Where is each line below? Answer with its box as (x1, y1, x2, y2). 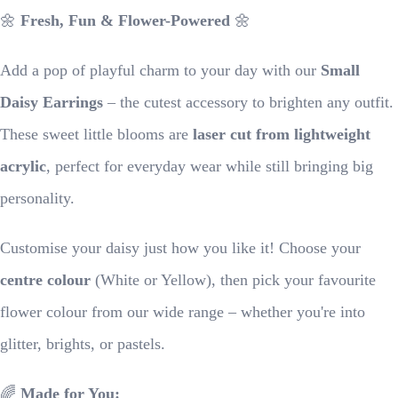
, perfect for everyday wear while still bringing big (46, 157, 373, 175)
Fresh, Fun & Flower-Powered (20, 12, 230, 29)
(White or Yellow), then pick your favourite (91, 271, 376, 289)
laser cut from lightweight (193, 125, 370, 143)
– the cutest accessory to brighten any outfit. (103, 93, 394, 111)
